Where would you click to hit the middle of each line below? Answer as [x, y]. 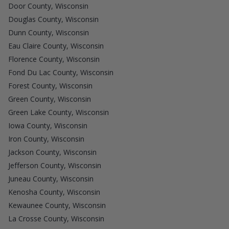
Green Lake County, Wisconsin [59, 112]
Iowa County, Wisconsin [48, 125]
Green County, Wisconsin [50, 99]
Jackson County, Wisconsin [52, 152]
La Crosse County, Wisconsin [56, 218]
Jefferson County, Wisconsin [55, 165]
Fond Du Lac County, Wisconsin [61, 72]
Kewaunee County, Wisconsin [57, 205]
